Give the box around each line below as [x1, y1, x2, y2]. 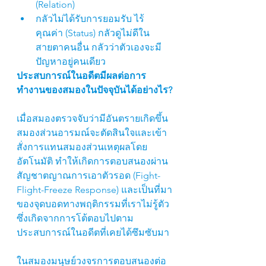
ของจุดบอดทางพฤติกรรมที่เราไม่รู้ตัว [17, 198, 172, 210]
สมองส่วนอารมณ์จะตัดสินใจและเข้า [17, 127, 167, 138]
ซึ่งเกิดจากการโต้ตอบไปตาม [17, 213, 134, 224]
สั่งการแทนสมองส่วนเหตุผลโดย [17, 141, 147, 153]
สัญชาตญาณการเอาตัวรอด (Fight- [17, 170, 160, 181]
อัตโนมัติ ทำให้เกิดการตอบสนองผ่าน [17, 156, 168, 167]
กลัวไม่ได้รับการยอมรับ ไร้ [36, 13, 144, 24]
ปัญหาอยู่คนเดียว [36, 56, 108, 67]
